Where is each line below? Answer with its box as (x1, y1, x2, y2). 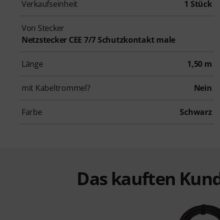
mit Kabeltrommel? (22, 82, 90, 93)
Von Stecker (22, 22, 65, 33)
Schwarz (180, 106, 212, 117)
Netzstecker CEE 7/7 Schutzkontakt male (22, 34, 176, 45)
